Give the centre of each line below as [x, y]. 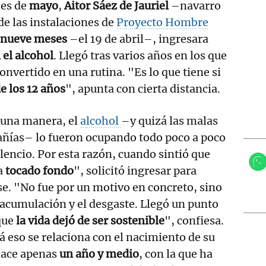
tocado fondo [40, 170]
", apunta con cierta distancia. [143, 88]
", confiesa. [194, 220]
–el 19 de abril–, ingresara [138, 39]
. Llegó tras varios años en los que [140, 55]
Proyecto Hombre [162, 22]
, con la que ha [176, 254]
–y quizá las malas [170, 121]
